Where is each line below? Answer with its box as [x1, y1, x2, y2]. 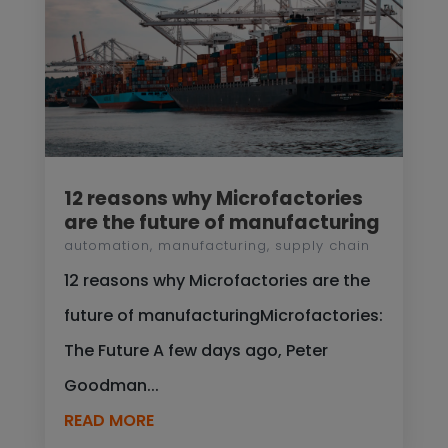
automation [63, 236, 150, 256]
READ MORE [63, 409, 154, 433]
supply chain [274, 236, 370, 256]
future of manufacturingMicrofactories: [63, 304, 383, 328]
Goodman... [63, 374, 159, 398]
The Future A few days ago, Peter [63, 339, 328, 363]
